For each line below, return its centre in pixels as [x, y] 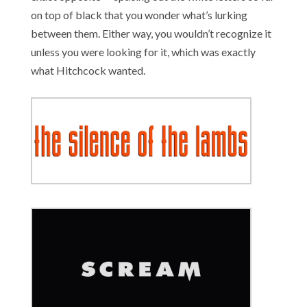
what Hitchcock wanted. [88, 70]
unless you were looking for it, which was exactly [143, 51]
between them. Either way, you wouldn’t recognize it [151, 33]
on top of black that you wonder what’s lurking [139, 14]
